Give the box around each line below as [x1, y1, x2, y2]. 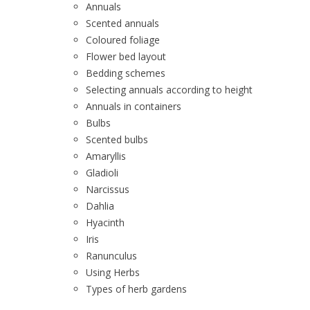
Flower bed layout [86, 50, 166, 63]
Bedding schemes [86, 66, 165, 80]
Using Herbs [86, 266, 140, 279]
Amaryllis [86, 149, 126, 163]
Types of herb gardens [86, 282, 187, 295]
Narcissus [86, 183, 129, 196]
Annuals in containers [86, 100, 181, 113]
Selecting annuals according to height [86, 83, 253, 96]
